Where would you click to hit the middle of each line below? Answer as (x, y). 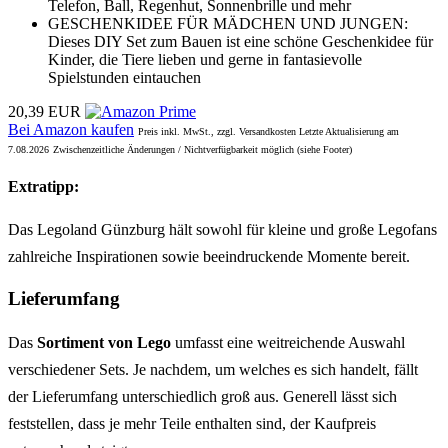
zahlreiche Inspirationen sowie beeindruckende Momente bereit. (209, 256)
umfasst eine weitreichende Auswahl (288, 343)
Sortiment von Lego (104, 343)
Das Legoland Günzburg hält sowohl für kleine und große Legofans (222, 229)
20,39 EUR (44, 111)
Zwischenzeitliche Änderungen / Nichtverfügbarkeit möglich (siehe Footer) (202, 149)
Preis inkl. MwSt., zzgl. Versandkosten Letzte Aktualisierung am (268, 131)
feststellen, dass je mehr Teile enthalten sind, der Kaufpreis (192, 424)
